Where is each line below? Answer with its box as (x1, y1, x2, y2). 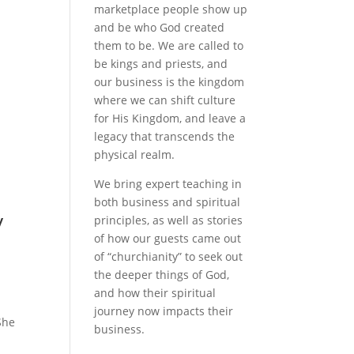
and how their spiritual (94, 285, 217, 300)
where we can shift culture (94, 92, 236, 107)
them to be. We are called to (94, 38, 244, 53)
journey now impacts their (94, 303, 234, 318)
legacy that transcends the (94, 129, 235, 144)
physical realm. (94, 147, 175, 162)
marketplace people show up (94, 2, 248, 17)
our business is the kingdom (94, 74, 245, 89)
